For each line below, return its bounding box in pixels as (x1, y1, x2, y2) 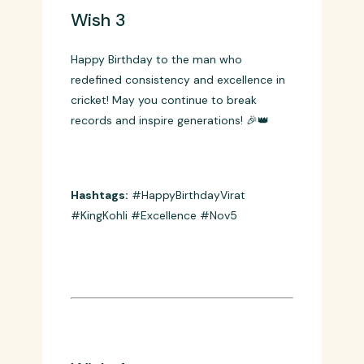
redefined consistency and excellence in (70, 191, 285, 206)
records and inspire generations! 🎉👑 (70, 232, 269, 247)
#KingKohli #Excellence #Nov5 (70, 327, 237, 342)
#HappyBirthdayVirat (128, 306, 245, 322)
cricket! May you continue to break (70, 211, 257, 227)
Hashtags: (70, 306, 128, 322)
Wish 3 (70, 127, 126, 151)
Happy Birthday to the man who (70, 171, 242, 186)
